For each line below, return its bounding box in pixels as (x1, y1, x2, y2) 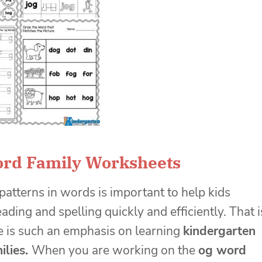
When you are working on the (32, 242, 198, 258)
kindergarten (183, 222, 256, 239)
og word (198, 242, 246, 258)
